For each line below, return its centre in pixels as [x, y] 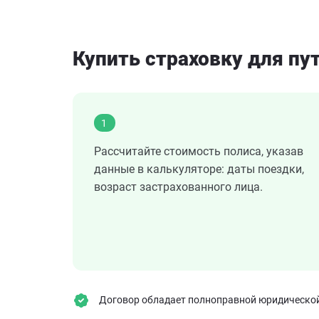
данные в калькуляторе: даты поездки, [199, 169]
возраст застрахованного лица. [178, 187]
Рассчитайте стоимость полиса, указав [199, 152]
